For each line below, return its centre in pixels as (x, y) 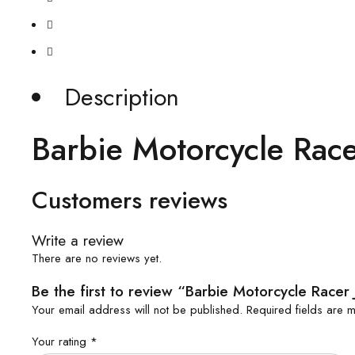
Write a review (78, 240)
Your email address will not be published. (137, 310)
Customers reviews (130, 200)
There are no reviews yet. (97, 258)
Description (122, 97)
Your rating (61, 342)
